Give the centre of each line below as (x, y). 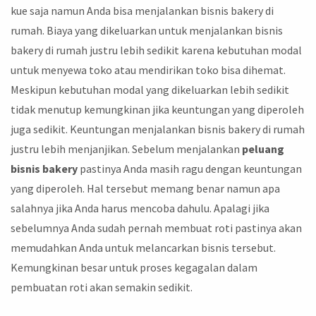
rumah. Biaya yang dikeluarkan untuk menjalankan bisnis (147, 31)
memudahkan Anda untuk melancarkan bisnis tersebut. (143, 248)
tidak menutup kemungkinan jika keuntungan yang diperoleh (157, 110)
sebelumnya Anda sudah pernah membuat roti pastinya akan (156, 228)
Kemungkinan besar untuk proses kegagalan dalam (134, 268)
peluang (263, 149)
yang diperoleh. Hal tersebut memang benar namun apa (145, 189)
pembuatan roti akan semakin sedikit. (102, 287)
